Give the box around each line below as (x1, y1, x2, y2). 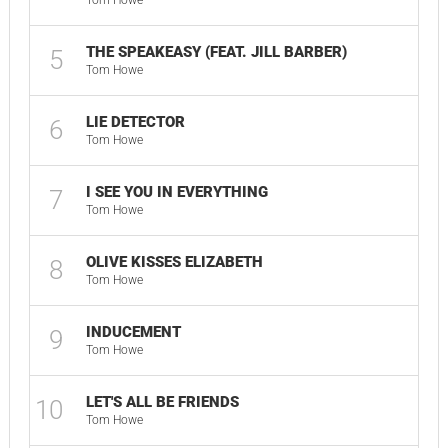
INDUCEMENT (85, 323, 181, 341)
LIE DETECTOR (85, 113, 185, 131)
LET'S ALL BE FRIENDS (85, 393, 239, 411)
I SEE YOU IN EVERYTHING (85, 183, 268, 201)
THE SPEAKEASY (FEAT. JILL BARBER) (85, 43, 347, 61)
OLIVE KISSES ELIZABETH (85, 253, 263, 271)
